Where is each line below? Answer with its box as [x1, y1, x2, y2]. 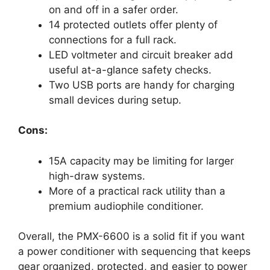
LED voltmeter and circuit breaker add [49, 48, 233, 61]
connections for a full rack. [49, 33, 177, 46]
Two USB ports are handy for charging [49, 78, 234, 91]
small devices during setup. [49, 93, 181, 106]
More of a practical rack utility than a [49, 184, 225, 197]
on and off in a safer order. [49, 3, 178, 16]
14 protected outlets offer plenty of [49, 18, 218, 31]
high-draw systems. [49, 169, 145, 182]
